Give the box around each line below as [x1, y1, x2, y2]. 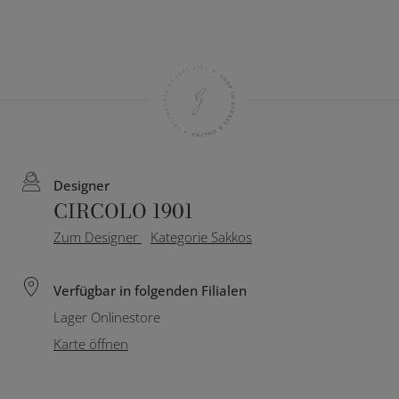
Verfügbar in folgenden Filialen [53, 281, 247, 299]
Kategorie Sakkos [151, 228, 252, 246]
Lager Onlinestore [53, 308, 160, 326]
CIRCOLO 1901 [53, 196, 193, 226]
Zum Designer [53, 228, 142, 246]
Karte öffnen [53, 335, 128, 353]
